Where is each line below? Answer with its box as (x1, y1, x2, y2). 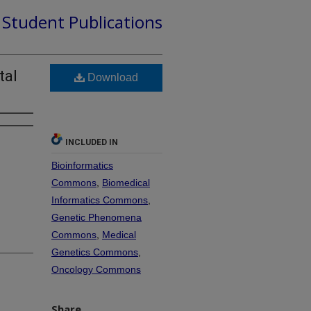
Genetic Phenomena (51, 211, 142, 223)
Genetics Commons (51, 246, 138, 258)
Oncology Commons (51, 263, 141, 275)
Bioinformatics (51, 159, 113, 171)
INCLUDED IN (65, 137, 118, 147)
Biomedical (102, 176, 150, 188)
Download (85, 71, 138, 83)
